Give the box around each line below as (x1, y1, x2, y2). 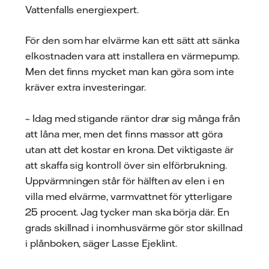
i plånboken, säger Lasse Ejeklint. (25, 237, 178, 250)
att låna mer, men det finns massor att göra (25, 128, 223, 141)
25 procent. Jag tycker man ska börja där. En (25, 206, 229, 219)
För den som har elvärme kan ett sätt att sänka (25, 34, 240, 47)
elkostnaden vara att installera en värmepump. (25, 50, 240, 62)
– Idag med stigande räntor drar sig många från (25, 112, 240, 125)
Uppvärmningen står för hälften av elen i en (25, 175, 225, 187)
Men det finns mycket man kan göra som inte (25, 65, 234, 78)
